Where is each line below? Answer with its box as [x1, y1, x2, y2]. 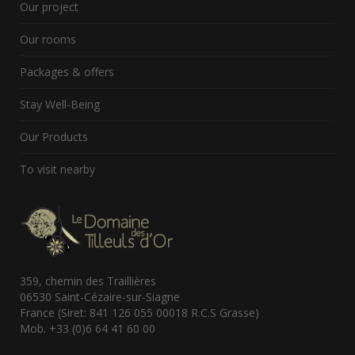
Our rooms [20, 32, 76, 47]
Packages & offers [20, 64, 114, 79]
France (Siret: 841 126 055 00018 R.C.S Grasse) [20, 304, 259, 320]
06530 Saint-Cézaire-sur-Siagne [20, 288, 180, 304]
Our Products [20, 129, 88, 144]
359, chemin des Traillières [20, 273, 156, 288]
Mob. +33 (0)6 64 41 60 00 [20, 320, 155, 336]
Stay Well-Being [20, 97, 100, 112]
